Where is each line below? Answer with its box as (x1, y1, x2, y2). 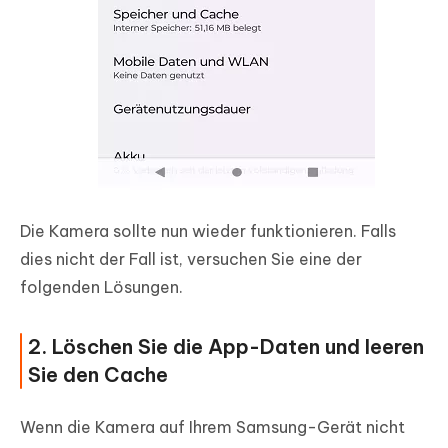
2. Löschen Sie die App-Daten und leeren (28, 334, 424, 360)
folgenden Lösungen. (20, 277, 183, 298)
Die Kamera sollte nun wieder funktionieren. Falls (20, 221, 396, 242)
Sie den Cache (28, 362, 168, 388)
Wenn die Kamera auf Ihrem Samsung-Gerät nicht (20, 417, 405, 438)
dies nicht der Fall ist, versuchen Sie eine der (20, 249, 362, 270)
